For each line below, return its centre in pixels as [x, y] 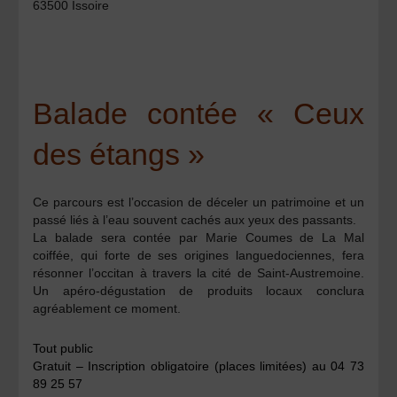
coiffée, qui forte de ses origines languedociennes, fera [198, 255]
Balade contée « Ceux [198, 113]
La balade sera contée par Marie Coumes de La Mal [198, 237]
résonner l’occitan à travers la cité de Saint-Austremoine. [198, 272]
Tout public [63, 348]
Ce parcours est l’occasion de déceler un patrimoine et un [198, 202]
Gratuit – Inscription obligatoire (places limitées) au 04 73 [198, 366]
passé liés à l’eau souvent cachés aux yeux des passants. [195, 219]
